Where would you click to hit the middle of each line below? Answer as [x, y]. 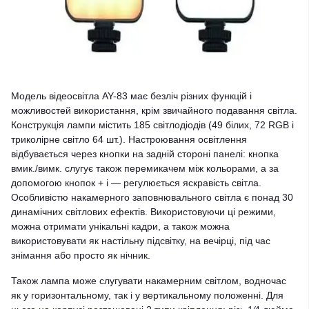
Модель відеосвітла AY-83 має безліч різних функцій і [131, 96]
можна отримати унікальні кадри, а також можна [120, 226]
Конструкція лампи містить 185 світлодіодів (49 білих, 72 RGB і [152, 125]
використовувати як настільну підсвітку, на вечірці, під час [141, 241]
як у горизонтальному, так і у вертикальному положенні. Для [147, 295]
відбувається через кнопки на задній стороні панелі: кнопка [145, 154]
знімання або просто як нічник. [81, 255]
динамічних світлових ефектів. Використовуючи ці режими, [143, 212]
